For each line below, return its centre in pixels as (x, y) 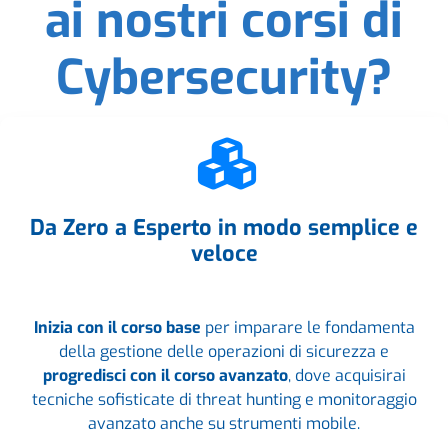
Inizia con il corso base (117, 327)
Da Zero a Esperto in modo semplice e (224, 227)
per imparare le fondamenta (307, 327)
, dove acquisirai (346, 375)
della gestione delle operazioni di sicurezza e (224, 351)
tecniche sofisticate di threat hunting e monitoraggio (224, 399)
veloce (224, 253)
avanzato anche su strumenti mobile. (224, 423)
